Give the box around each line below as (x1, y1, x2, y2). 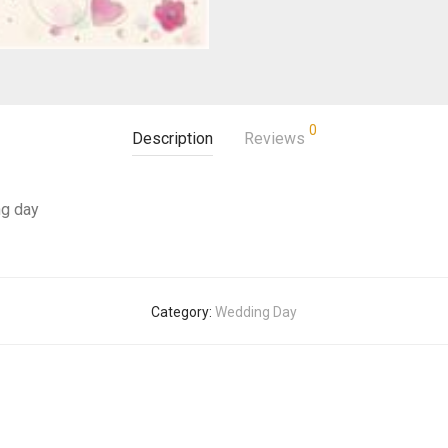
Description (131, 128, 213, 148)
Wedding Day (215, 303, 297, 320)
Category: (151, 303, 215, 320)
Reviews (243, 128, 309, 148)
